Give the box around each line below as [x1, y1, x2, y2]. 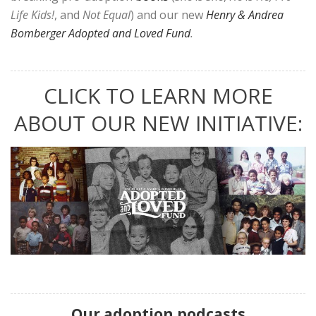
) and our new [130, 7, 206, 23]
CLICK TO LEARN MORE [43, 81, 273, 111]
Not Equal [83, 7, 130, 23]
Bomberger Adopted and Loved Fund [11, 25, 190, 42]
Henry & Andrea [206, 7, 284, 23]
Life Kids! [11, 7, 54, 23]
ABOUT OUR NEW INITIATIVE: [13, 109, 303, 138]
